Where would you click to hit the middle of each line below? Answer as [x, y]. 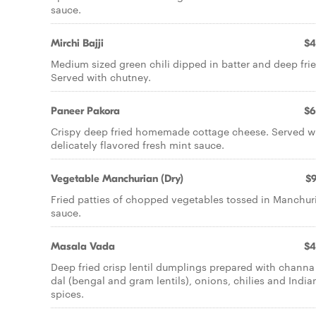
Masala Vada [83, 246]
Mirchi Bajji [77, 43]
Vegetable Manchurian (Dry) [117, 178]
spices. [67, 293]
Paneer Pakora [85, 111]
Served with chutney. [101, 77]
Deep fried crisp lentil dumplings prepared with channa [183, 267]
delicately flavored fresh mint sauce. [138, 145]
